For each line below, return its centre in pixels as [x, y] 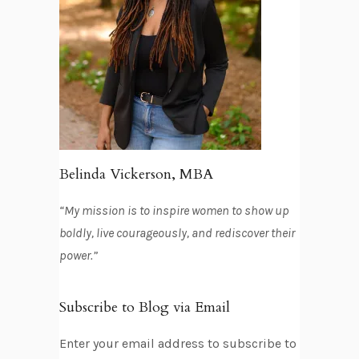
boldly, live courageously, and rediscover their [177, 232]
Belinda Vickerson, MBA [136, 174]
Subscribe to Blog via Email [145, 307]
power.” [79, 255]
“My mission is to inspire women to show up [174, 210]
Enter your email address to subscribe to [178, 343]
